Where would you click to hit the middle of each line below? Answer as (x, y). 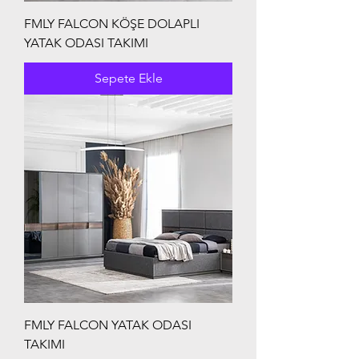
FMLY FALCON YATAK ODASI (108, 325)
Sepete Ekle (128, 79)
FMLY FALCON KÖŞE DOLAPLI (112, 24)
